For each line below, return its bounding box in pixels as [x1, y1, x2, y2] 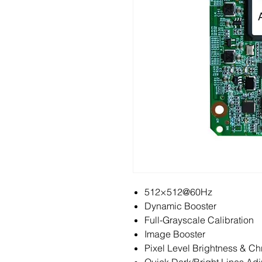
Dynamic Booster [144, 200, 216, 212]
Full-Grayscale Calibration [144, 214, 254, 226]
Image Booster [144, 228, 205, 240]
